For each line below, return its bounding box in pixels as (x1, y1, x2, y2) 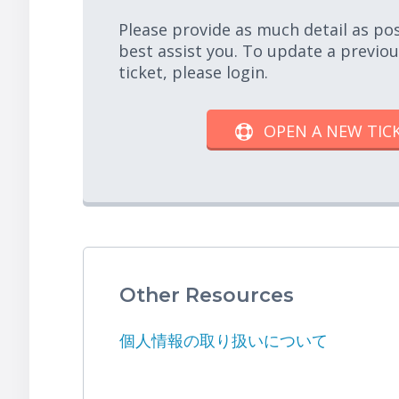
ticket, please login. (118, 61, 269, 84)
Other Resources (119, 283, 295, 308)
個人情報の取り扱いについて (119, 331, 329, 352)
